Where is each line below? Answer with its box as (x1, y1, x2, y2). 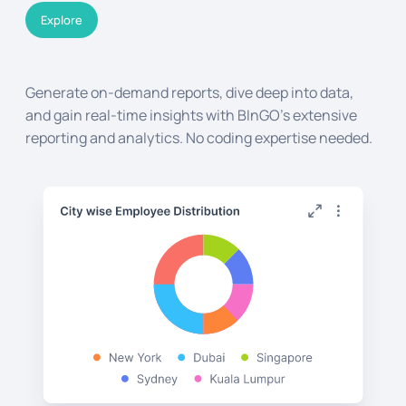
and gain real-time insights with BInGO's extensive (25, 105, 357, 126)
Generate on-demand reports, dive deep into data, (25, 82, 353, 103)
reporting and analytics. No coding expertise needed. (25, 128, 372, 149)
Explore (41, 12, 82, 29)
